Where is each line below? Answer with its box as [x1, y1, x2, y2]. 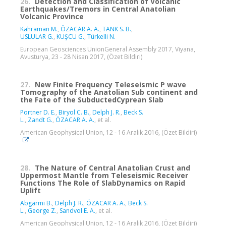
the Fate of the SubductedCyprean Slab [20, 95, 163, 105]
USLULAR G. [20, 32, 53, 41]
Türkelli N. [87, 32, 116, 41]
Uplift [20, 186, 41, 196]
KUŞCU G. [56, 32, 84, 41]
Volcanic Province [20, 12, 84, 22]
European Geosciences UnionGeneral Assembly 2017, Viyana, [20, 45, 195, 54]
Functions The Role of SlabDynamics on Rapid [20, 178, 185, 188]
